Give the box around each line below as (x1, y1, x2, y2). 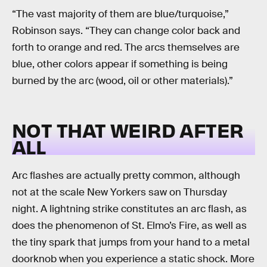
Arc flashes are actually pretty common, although (12, 169, 240, 182)
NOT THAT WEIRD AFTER (12, 117, 244, 142)
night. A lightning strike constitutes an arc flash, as (12, 203, 247, 216)
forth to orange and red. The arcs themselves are (12, 41, 240, 54)
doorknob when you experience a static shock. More (12, 253, 254, 266)
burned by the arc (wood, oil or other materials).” (12, 74, 233, 88)
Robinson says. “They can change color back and (12, 24, 240, 38)
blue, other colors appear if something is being (12, 58, 228, 71)
